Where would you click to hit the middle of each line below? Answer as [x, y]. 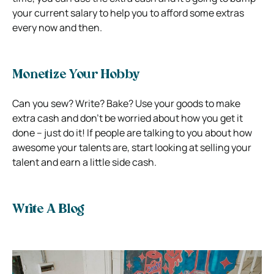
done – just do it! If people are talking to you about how [132, 132]
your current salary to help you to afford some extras [128, 13]
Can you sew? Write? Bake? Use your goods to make [126, 103]
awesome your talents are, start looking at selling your [132, 147]
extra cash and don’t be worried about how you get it [128, 118]
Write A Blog [48, 209]
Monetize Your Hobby [76, 75]
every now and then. [57, 27]
